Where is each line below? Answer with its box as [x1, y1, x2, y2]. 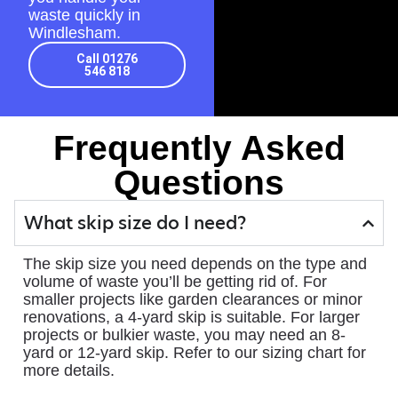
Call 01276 [76, 52, 139, 67]
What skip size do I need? [24, 211, 246, 236]
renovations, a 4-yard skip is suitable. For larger [23, 308, 360, 327]
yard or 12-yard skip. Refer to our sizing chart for [23, 344, 366, 362]
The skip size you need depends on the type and [23, 255, 367, 274]
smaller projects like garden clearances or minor [23, 291, 362, 309]
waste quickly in [28, 6, 140, 25]
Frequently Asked [52, 128, 346, 168]
